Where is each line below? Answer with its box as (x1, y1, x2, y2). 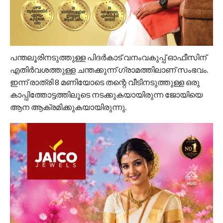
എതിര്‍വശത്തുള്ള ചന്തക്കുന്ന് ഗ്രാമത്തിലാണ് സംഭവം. (9, 65, 208, 75)
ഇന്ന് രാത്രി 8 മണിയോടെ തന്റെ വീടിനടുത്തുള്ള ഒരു (9, 77, 200, 87)
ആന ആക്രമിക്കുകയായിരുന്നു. (9, 102, 126, 112)
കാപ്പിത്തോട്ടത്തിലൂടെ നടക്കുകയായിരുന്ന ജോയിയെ (9, 90, 203, 100)
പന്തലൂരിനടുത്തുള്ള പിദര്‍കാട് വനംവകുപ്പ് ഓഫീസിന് (9, 52, 207, 62)
